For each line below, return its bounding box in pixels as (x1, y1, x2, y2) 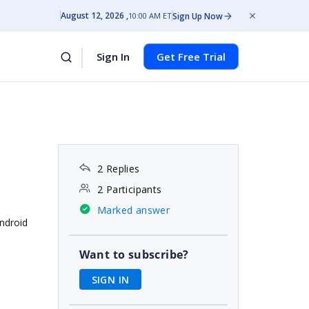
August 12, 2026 (61, 10, 124, 21)
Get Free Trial (157, 50, 226, 63)
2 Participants (97, 183, 162, 196)
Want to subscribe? (79, 247, 189, 262)
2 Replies (97, 162, 140, 175)
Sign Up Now (172, 10, 223, 22)
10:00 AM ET (128, 10, 172, 21)
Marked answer (97, 203, 170, 217)
